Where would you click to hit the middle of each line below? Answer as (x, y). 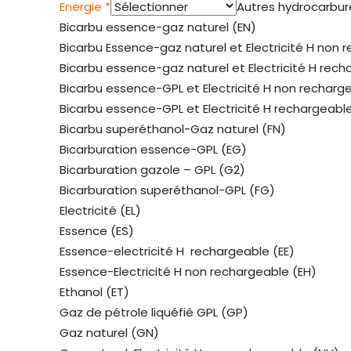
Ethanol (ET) (94, 292)
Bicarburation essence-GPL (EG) (153, 150)
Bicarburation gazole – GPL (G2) (152, 170)
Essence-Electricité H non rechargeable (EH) (188, 272)
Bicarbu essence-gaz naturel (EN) (158, 27)
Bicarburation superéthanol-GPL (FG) (167, 190)
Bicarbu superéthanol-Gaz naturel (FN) (173, 129)
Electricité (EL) (100, 211)
